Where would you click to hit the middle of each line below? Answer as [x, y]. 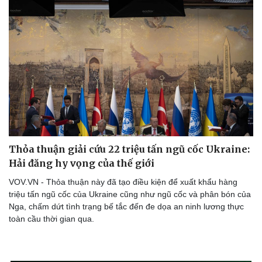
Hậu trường [34, 10]
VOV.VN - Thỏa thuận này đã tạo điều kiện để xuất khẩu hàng [123, 182]
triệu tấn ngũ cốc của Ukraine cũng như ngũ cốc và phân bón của [130, 194]
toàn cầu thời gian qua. [51, 218]
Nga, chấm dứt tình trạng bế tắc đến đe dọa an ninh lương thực [126, 206]
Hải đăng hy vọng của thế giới [82, 163]
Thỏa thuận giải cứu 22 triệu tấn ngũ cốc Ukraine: [129, 149]
